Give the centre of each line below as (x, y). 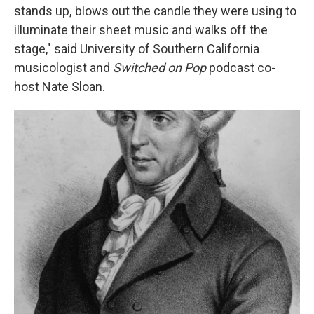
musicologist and (63, 68)
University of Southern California (170, 49)
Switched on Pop (159, 68)
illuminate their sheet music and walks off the (141, 30)
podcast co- (241, 68)
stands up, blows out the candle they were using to (155, 11)
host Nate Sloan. (60, 87)
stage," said (46, 49)
